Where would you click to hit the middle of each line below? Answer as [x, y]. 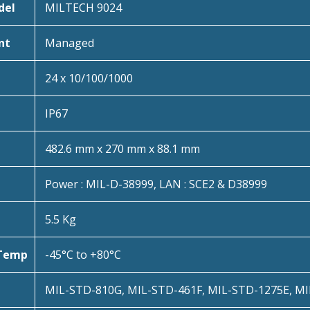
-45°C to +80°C [83, 254]
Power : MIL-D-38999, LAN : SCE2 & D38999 [156, 184]
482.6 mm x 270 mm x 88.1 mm [122, 148]
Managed [69, 43]
